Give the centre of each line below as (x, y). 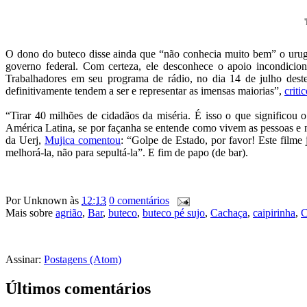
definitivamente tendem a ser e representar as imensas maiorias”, (145, 90)
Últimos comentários (78, 288)
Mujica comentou (83, 140)
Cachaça (229, 212)
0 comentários (139, 200)
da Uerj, (25, 140)
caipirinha (274, 212)
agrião (69, 212)
